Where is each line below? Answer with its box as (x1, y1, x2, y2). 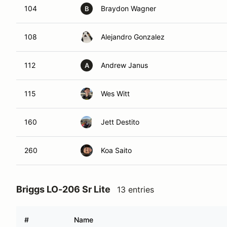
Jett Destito (101, 118, 139, 126)
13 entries (117, 184, 154, 195)
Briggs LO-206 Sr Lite (16, 184, 110, 195)
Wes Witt (101, 89, 130, 98)
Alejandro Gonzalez (101, 32, 165, 41)
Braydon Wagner (101, 4, 156, 13)
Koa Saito (101, 146, 132, 155)
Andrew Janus (101, 61, 148, 69)
